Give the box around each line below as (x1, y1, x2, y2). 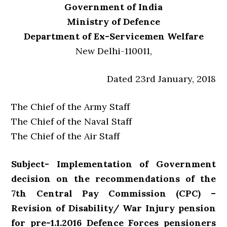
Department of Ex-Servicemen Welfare (23, 30, 204, 43)
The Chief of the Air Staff (11, 130, 120, 142)
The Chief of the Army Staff (11, 101, 130, 113)
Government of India (64, 1, 163, 13)
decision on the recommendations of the (11, 173, 216, 185)
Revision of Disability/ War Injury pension (11, 202, 216, 214)
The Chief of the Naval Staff (11, 116, 132, 128)
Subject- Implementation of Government (11, 158, 216, 170)
